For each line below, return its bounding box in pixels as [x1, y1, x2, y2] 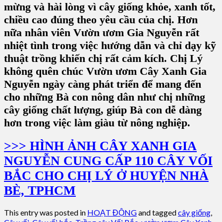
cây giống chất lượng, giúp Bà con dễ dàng [4, 104, 202, 116]
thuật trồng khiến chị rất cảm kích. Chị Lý [4, 52, 203, 65]
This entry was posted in [4, 207, 87, 217]
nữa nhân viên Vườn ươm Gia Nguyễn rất [4, 26, 199, 39]
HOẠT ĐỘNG [87, 207, 137, 217]
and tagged [137, 207, 178, 217]
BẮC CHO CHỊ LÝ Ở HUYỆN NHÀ [4, 168, 209, 183]
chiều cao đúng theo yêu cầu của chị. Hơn [4, 13, 198, 26]
